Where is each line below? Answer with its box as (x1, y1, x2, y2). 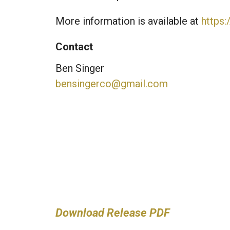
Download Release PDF (55, 206, 170, 219)
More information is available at (55, 14, 201, 27)
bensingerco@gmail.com (55, 77, 168, 90)
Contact (55, 40, 93, 53)
